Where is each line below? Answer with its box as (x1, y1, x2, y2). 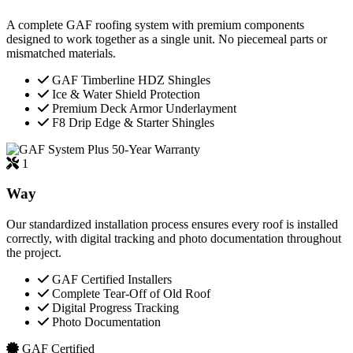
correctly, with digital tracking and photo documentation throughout (6, 232, 341, 246)
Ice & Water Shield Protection (49, 87, 200, 101)
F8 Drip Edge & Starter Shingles (49, 115, 214, 129)
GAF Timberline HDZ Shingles (49, 72, 210, 87)
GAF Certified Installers (49, 273, 172, 287)
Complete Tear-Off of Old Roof (49, 287, 210, 301)
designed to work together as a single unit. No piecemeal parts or (6, 32, 327, 46)
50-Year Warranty (112, 142, 200, 156)
